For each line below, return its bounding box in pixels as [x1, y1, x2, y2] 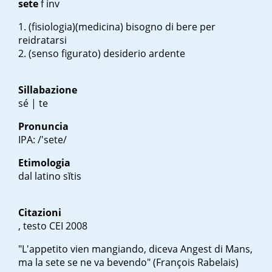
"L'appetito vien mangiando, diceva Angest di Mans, [18, 242, 253, 256]
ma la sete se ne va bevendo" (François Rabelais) [18, 256, 239, 270]
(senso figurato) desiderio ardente [29, 47, 185, 61]
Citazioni [18, 206, 61, 220]
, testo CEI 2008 [18, 219, 87, 233]
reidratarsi [18, 33, 67, 47]
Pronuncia [18, 120, 69, 134]
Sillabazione [18, 83, 77, 97]
